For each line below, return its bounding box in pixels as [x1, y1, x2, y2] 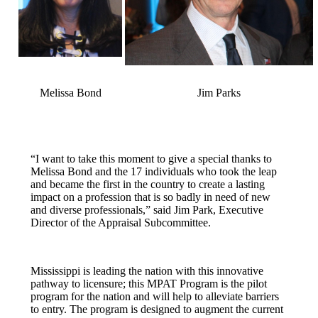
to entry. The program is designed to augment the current [31, 302, 283, 315]
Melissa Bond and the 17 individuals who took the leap [31, 165, 277, 177]
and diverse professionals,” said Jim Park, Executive [31, 203, 263, 216]
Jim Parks [197, 86, 241, 99]
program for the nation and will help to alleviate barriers [31, 290, 279, 302]
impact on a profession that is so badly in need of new [31, 190, 270, 203]
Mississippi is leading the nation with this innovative [31, 264, 263, 277]
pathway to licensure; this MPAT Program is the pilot [31, 277, 267, 290]
